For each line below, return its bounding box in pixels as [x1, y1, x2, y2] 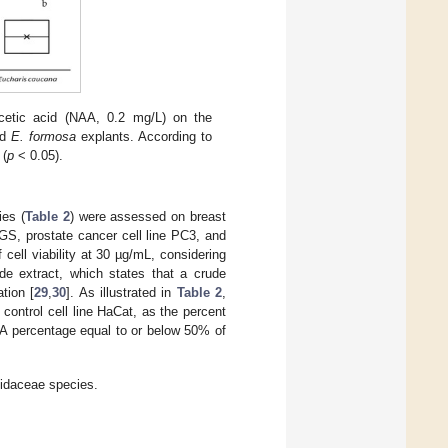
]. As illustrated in [66, 284, 177, 300]
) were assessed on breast [69, 208, 227, 224]
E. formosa [11, 129, 77, 145]
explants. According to [76, 129, 213, 145]
